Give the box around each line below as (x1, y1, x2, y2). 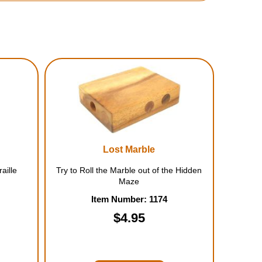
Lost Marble (103, 144, 156, 154)
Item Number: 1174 (91, 194, 167, 204)
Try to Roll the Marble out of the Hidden (56, 166, 202, 175)
